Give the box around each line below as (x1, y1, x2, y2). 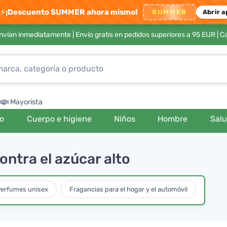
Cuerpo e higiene (26, 114, 92, 124)
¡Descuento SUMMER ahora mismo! (6, 7, 138, 17)
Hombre (158, 114, 188, 124)
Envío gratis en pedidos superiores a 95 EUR (75, 30, 215, 39)
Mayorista (10, 98, 43, 106)
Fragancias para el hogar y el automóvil (69, 185, 187, 193)
